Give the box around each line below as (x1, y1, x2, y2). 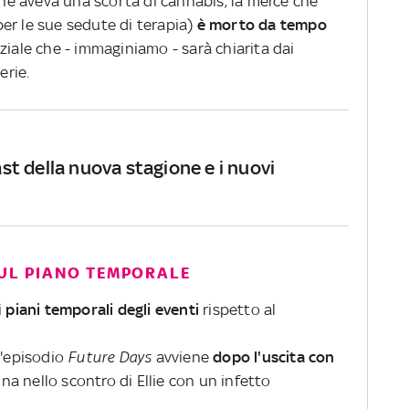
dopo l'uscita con (209, 347, 335, 366)
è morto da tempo (193, 15, 327, 34)
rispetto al (203, 299, 277, 319)
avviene (152, 347, 210, 366)
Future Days (68, 347, 152, 366)
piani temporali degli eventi (5, 299, 204, 319)
